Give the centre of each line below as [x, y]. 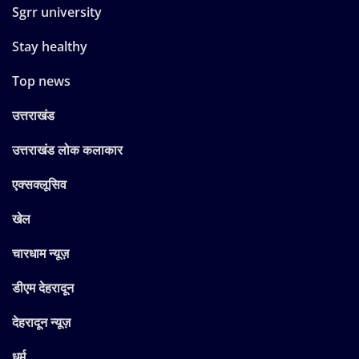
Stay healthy [50, 47]
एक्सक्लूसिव [39, 185]
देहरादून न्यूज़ [41, 323]
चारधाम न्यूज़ [40, 254]
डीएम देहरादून [43, 288]
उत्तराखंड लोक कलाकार [67, 150]
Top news [41, 81]
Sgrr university [57, 12]
